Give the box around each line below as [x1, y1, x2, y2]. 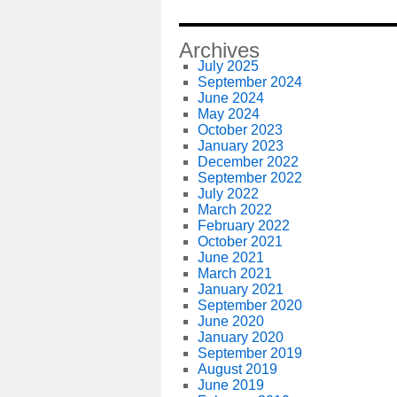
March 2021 [197, 266, 272, 281]
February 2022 [197, 218, 290, 233]
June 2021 [197, 250, 264, 265]
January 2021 [197, 282, 284, 297]
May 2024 [197, 106, 260, 121]
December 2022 [197, 154, 299, 169]
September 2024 [197, 74, 302, 90]
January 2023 [197, 138, 284, 153]
